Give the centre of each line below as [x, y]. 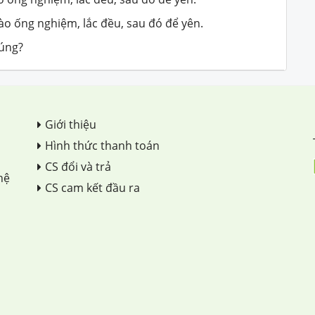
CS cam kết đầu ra [92, 187]
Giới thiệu [71, 124]
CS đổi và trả [78, 166]
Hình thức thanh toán [102, 145]
